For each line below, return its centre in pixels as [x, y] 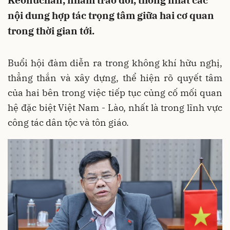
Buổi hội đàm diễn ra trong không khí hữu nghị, [115, 63]
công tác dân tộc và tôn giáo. [68, 122]
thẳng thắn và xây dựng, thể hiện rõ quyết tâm [115, 78]
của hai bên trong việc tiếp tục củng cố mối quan [115, 93]
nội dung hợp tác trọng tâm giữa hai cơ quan [111, 15]
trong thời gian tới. [51, 31]
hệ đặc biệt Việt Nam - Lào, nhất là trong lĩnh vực [115, 108]
